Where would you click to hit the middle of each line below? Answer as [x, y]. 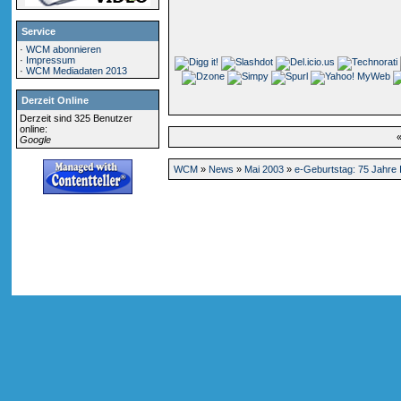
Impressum [51, 60]
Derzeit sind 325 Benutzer [77, 118]
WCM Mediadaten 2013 [77, 70]
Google [36, 139]
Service [39, 31]
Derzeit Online [55, 101]
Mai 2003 [264, 170]
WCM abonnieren [64, 49]
